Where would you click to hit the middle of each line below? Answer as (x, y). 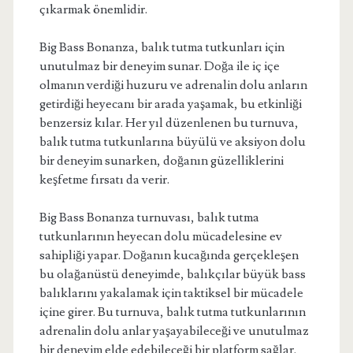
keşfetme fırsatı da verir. (104, 180)
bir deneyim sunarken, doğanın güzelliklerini (161, 161)
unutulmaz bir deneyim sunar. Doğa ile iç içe (159, 66)
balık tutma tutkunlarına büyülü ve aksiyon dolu (172, 142)
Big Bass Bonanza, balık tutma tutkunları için (162, 47)
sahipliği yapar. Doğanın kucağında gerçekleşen (169, 255)
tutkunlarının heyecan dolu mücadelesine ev (160, 236)
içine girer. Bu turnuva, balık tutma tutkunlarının (172, 312)
